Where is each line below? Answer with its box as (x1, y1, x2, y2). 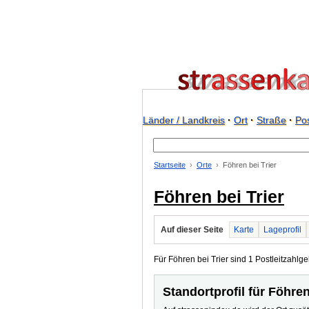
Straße (257, 114, 286, 126)
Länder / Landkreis (143, 114, 225, 126)
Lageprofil (263, 225, 301, 235)
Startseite (154, 161, 186, 169)
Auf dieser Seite (161, 225, 223, 235)
